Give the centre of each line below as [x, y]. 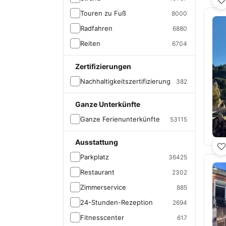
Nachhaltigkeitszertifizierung [125, 81]
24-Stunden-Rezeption [117, 202]
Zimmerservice [103, 187]
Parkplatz [95, 157]
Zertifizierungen [103, 66]
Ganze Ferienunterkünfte [120, 119]
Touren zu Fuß [103, 13]
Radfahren [96, 28]
